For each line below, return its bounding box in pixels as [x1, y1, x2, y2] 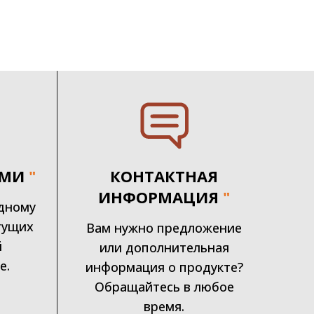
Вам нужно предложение [86, 219, 243, 236]
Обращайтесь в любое [94, 278, 234, 295]
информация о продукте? [85, 258, 243, 275]
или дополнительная [99, 238, 229, 256]
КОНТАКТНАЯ [110, 165, 219, 186]
